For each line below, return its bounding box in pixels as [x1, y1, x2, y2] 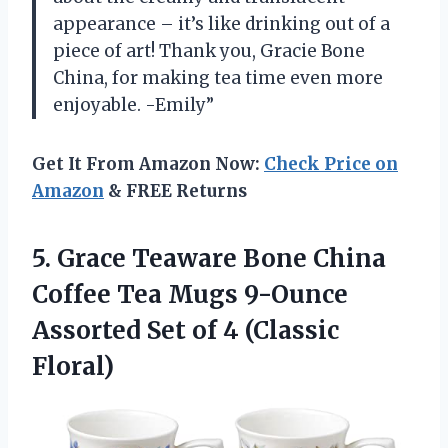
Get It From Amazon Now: [32, 153, 264, 176]
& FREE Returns [104, 180, 247, 203]
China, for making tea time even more [53, 67, 383, 90]
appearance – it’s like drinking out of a [53, 13, 390, 36]
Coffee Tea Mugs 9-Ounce [32, 279, 348, 311]
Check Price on [264, 153, 398, 176]
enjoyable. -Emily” [53, 94, 214, 117]
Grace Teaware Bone [57, 243, 307, 275]
